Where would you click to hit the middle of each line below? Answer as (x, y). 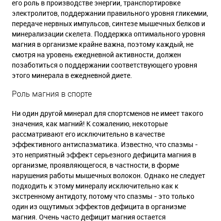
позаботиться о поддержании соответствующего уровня (105, 65)
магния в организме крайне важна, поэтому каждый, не (103, 44)
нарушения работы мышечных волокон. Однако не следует (109, 175)
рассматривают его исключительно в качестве (88, 134)
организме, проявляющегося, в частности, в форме (95, 165)
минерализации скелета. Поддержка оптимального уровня (109, 34)
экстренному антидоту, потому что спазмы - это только (103, 196)
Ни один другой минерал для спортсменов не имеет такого (108, 113)
